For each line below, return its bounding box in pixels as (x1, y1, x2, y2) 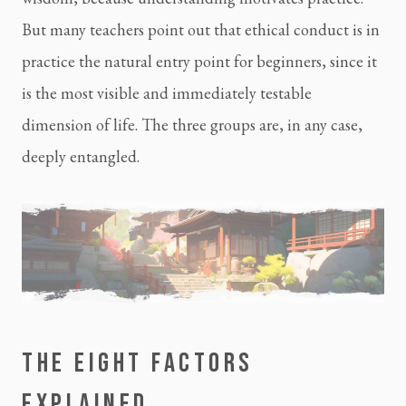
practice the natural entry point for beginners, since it (22, 50, 377, 72)
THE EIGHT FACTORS (22, 347, 254, 381)
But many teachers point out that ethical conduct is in (22, 18, 380, 40)
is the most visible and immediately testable (22, 82, 312, 103)
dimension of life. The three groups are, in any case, (22, 113, 362, 135)
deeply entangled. (22, 145, 140, 167)
